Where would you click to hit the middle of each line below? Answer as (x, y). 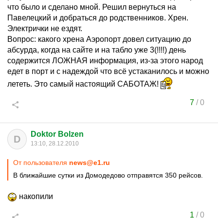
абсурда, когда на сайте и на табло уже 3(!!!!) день (97, 50)
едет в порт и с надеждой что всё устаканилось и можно (108, 71)
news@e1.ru (90, 163)
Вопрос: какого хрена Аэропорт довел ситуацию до (99, 39)
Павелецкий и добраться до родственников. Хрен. (98, 18)
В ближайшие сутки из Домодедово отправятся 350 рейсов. (108, 175)
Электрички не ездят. (45, 28)
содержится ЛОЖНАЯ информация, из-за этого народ (105, 61)
